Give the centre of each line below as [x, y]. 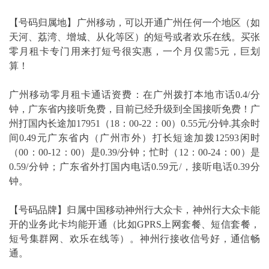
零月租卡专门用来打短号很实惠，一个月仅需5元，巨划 [134, 51]
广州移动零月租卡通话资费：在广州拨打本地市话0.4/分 [134, 95]
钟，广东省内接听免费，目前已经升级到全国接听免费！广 [134, 109]
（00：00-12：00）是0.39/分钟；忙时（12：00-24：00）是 [134, 152]
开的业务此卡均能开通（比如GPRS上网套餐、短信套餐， [134, 224]
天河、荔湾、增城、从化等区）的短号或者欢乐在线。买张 [134, 37]
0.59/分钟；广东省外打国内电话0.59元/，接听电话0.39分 [134, 167]
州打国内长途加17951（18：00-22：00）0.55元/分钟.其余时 [134, 123]
